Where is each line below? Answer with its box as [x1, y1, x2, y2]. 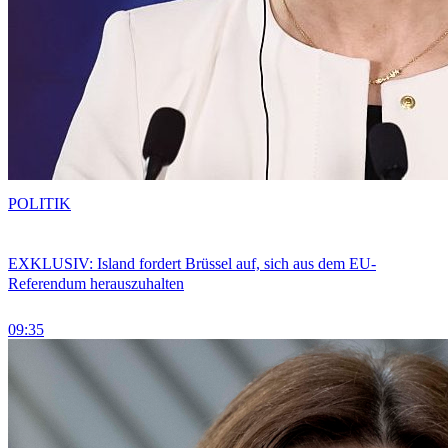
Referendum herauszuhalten [8, 275, 184, 293]
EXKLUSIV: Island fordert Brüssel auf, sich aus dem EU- [8, 255, 376, 273]
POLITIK [8, 194, 71, 212]
